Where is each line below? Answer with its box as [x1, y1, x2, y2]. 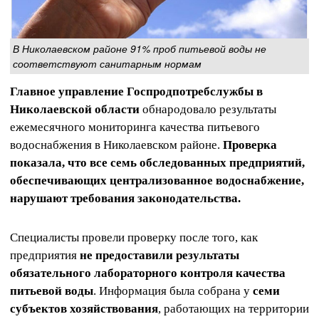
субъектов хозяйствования [10, 302, 158, 316]
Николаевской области [10, 103, 140, 116]
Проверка [223, 138, 277, 152]
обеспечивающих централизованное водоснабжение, [10, 174, 304, 187]
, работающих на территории [158, 302, 309, 316]
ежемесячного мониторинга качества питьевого [10, 120, 260, 134]
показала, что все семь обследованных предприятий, [10, 156, 305, 169]
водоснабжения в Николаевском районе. [10, 138, 223, 152]
